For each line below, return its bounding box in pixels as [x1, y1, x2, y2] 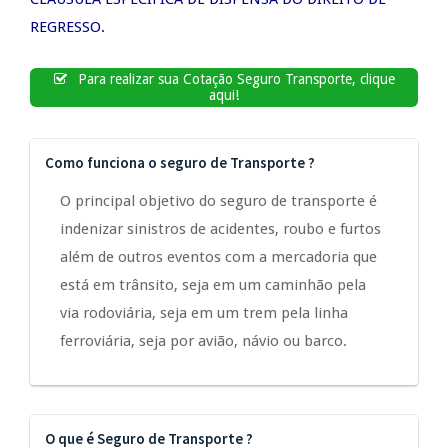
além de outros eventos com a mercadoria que [60, 248, 377, 267]
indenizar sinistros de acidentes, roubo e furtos [60, 220, 381, 239]
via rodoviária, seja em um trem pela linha [60, 304, 348, 323]
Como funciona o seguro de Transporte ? [45, 153, 315, 173]
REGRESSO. [30, 17, 105, 36]
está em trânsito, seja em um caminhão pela [60, 276, 366, 295]
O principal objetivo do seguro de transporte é [60, 192, 377, 211]
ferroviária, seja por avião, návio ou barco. [60, 332, 347, 351]
